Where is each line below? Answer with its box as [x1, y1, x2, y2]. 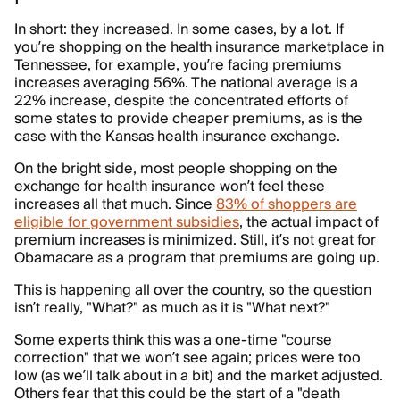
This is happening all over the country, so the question [14, 278, 371, 303]
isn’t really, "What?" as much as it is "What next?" [14, 296, 330, 321]
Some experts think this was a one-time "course [14, 328, 332, 353]
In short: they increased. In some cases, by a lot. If [14, 17, 344, 42]
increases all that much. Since [14, 192, 216, 217]
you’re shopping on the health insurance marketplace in [14, 35, 384, 60]
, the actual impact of [239, 210, 379, 235]
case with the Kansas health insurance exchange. [14, 124, 340, 149]
